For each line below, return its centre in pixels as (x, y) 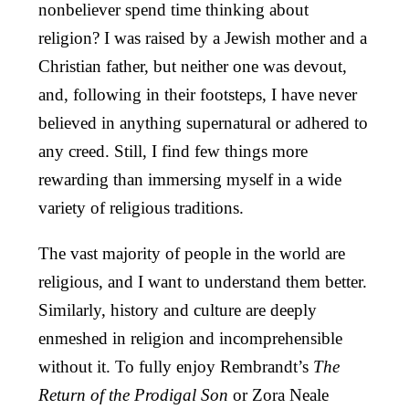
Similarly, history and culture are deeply (178, 309)
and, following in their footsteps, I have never (198, 94)
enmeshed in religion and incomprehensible (190, 338)
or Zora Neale (281, 394)
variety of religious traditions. (141, 207)
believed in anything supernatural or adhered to (203, 122)
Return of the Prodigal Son (136, 394)
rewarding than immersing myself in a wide (190, 179)
